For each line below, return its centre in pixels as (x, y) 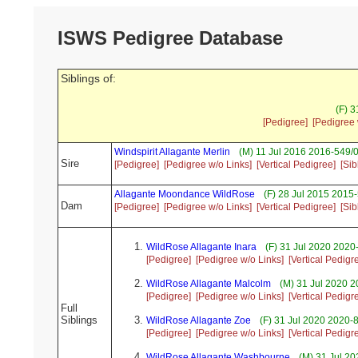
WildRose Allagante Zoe (199, 321)
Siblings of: (88, 79)
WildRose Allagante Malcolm (209, 284)
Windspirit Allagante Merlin (172, 152)
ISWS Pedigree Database (170, 38)
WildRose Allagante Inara (201, 247)
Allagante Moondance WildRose (185, 195)
